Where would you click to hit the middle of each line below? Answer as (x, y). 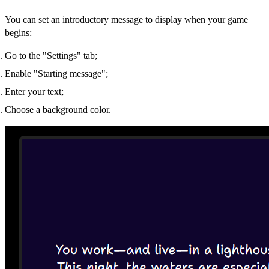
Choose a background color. (58, 109)
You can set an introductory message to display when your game (126, 19)
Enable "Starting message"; (56, 73)
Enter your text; (34, 91)
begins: (18, 32)
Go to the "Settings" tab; (51, 55)
